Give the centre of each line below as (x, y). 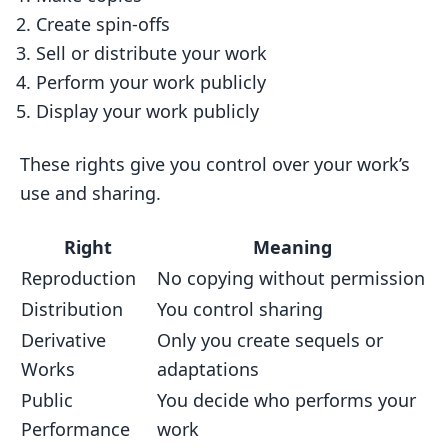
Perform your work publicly (151, 82)
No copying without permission (291, 278)
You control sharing (240, 309)
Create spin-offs (103, 24)
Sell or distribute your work (151, 53)
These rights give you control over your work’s (215, 164)
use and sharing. (90, 193)
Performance (75, 429)
